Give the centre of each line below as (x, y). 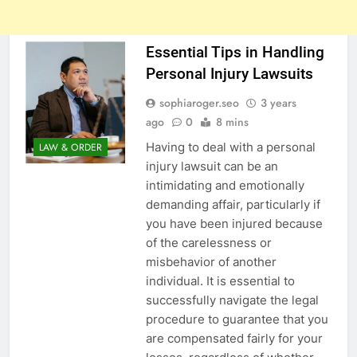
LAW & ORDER (71, 147)
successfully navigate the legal (232, 300)
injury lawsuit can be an (212, 167)
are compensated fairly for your (234, 339)
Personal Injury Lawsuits (229, 74)
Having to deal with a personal (230, 147)
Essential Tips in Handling (235, 53)
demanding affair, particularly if (233, 205)
